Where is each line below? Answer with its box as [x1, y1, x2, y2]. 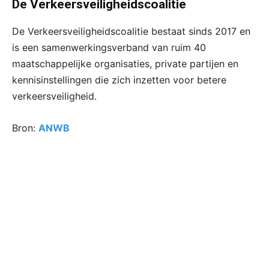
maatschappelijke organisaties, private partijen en [12, 57, 238, 70]
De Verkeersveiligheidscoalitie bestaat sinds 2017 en [12, 25, 250, 37]
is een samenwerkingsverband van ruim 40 [12, 41, 206, 53]
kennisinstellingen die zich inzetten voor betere [12, 73, 226, 86]
